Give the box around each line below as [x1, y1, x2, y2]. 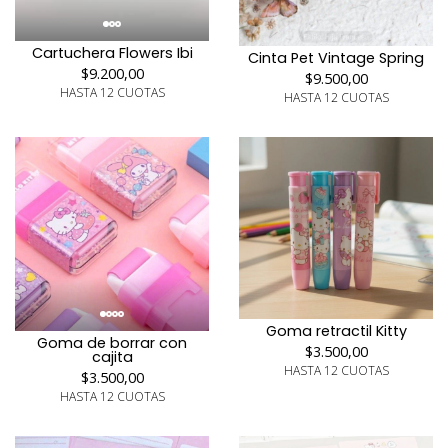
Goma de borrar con [37, 332, 187, 353]
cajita [91, 346, 133, 367]
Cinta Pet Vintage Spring [248, 47, 424, 68]
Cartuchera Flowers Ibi [31, 43, 193, 64]
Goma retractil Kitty [265, 320, 407, 341]
